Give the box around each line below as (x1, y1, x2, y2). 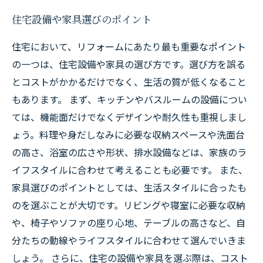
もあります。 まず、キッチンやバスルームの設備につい (12, 92, 247, 106)
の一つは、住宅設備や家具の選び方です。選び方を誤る (12, 57, 245, 71)
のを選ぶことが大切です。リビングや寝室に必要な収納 (12, 198, 245, 212)
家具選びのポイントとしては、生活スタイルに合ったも (12, 180, 247, 194)
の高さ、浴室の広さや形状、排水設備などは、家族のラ (12, 145, 247, 159)
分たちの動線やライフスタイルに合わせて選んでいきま (12, 233, 246, 247)
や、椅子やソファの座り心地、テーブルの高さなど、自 (12, 215, 245, 230)
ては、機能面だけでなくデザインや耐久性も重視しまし (12, 110, 247, 124)
